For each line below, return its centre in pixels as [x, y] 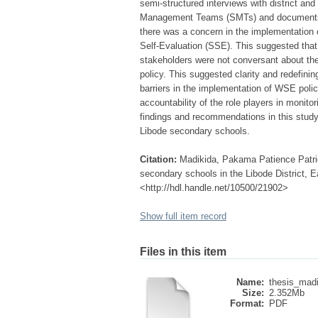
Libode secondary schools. [195, 131]
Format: [247, 303]
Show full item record [183, 216]
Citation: [158, 159]
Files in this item [183, 252]
